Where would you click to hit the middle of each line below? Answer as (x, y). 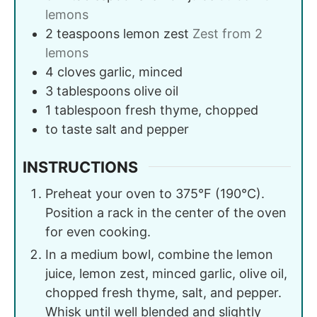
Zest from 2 (227, 33)
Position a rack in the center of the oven (166, 213)
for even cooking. (98, 232)
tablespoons (93, 91)
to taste (69, 129)
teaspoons (88, 33)
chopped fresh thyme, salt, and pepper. (163, 293)
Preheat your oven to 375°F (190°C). (155, 194)
